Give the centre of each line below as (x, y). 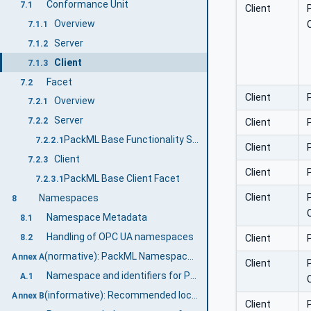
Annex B (28, 295)
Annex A (28, 257)
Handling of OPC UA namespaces (120, 237)
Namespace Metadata (96, 218)
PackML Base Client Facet (121, 179)
